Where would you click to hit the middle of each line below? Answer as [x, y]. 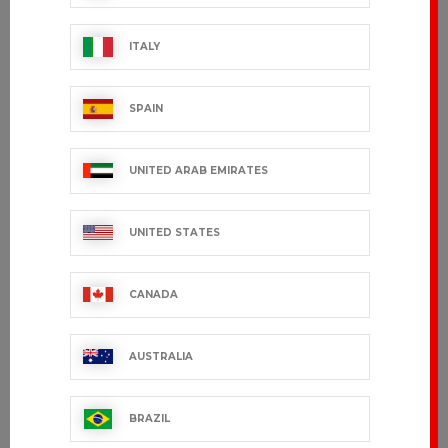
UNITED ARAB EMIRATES [198, 170]
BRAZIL [149, 418]
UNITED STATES [174, 232]
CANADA [153, 294]
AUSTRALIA [161, 356]
